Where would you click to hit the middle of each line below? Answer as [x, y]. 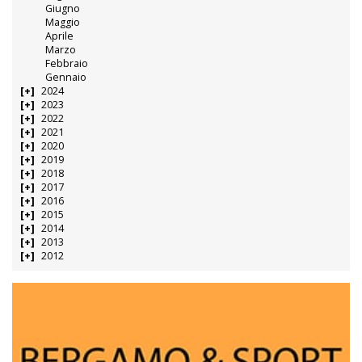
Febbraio [67, 63]
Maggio [63, 22]
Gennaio [66, 77]
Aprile [60, 36]
